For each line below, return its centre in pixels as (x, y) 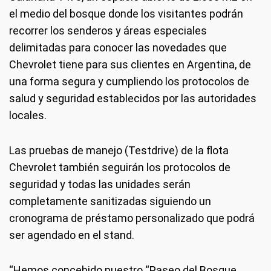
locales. (28, 115)
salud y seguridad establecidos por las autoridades (133, 98)
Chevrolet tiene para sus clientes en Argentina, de (130, 64)
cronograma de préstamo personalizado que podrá (132, 218)
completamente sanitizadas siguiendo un (110, 201)
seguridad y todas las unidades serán (100, 184)
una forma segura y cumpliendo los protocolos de (129, 81)
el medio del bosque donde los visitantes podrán (126, 14)
